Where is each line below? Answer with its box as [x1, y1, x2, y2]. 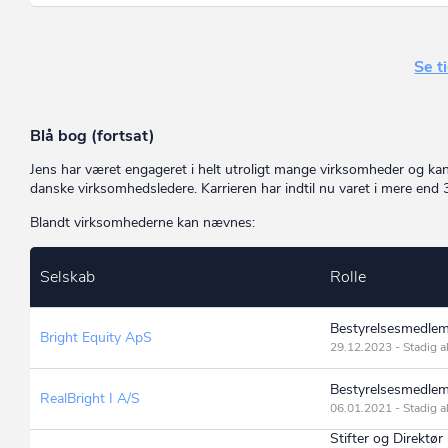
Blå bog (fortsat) [30, 125, 155, 147]
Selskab [40, 266, 95, 288]
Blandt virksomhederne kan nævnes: [30, 213, 255, 232]
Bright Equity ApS [40, 328, 152, 347]
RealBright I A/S [40, 389, 140, 408]
